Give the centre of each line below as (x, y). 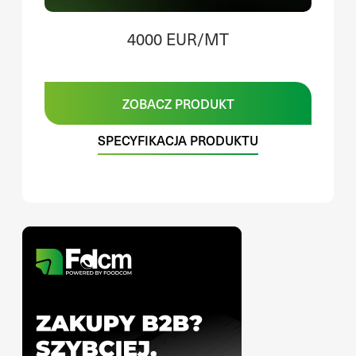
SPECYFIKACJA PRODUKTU (178, 139)
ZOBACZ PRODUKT (178, 103)
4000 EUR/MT (178, 39)
